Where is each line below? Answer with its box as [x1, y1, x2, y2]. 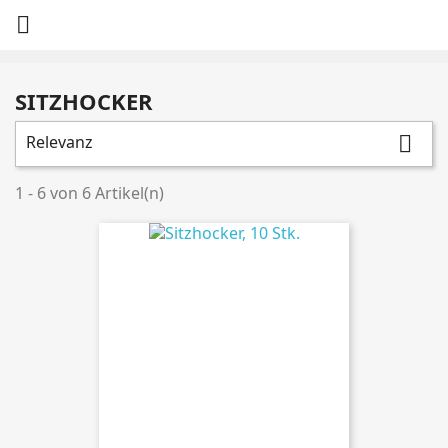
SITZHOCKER [15, 86, 153, 116]
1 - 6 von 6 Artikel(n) [15, 182, 164, 204]
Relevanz [26, 131, 93, 153]
